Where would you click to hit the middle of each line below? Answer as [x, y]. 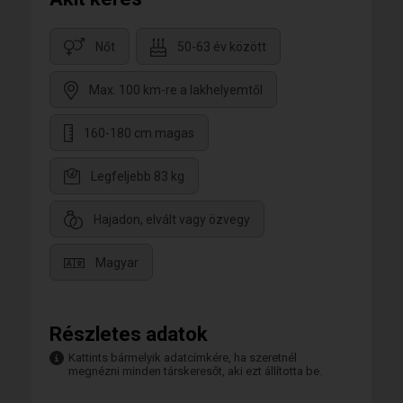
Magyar [117, 263]
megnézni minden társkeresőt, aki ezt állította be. [195, 371]
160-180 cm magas [139, 134]
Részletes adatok [129, 334]
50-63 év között [222, 47]
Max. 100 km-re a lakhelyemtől [176, 90]
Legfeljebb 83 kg [138, 177]
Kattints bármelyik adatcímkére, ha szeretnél [183, 358]
